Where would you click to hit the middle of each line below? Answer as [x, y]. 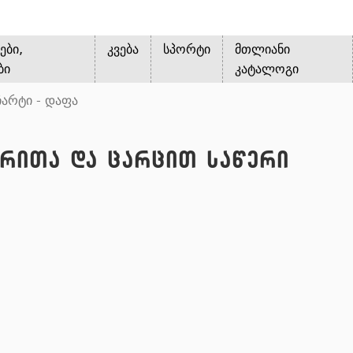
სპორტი [187, 49]
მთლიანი [263, 49]
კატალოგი [267, 69]
